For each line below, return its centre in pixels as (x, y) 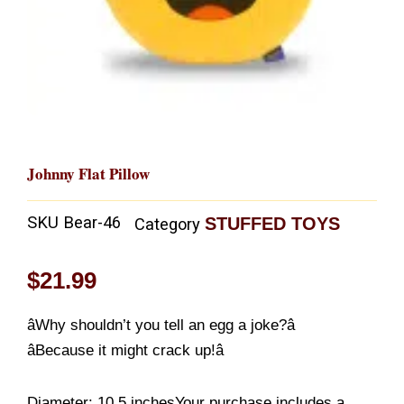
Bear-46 (92, 223)
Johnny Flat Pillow (88, 173)
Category (167, 225)
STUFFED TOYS (272, 224)
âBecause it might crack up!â (125, 350)
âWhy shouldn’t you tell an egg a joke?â (161, 325)
